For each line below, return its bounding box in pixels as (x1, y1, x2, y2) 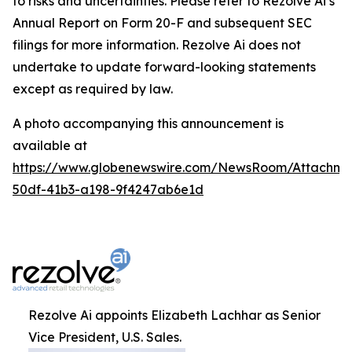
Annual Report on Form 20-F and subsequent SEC (13, 15, 312, 31)
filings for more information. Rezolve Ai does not (13, 37, 301, 53)
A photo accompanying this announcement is (13, 115, 284, 131)
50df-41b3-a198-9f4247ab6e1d (13, 181, 203, 197)
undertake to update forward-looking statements (13, 59, 316, 75)
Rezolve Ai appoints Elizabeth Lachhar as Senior (28, 307, 321, 323)
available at (13, 137, 87, 153)
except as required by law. (13, 81, 173, 97)
